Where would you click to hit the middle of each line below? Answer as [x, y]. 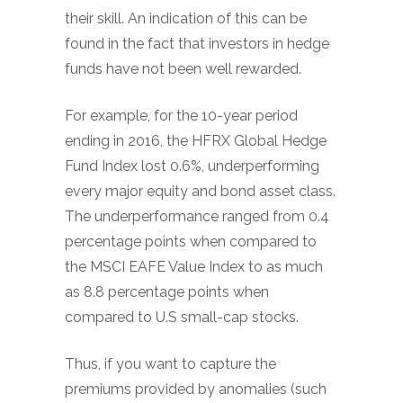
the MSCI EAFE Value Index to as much [194, 267]
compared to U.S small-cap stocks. [182, 317]
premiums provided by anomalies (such [196, 389]
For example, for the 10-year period [181, 116]
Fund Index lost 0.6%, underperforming [192, 166]
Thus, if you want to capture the [170, 364]
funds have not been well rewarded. [183, 69]
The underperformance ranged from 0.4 [197, 216]
